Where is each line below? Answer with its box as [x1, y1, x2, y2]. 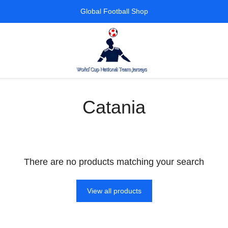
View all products [87, 187, 141, 195]
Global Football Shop [80, 7, 148, 15]
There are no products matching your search [24, 157, 204, 167]
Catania [82, 97, 146, 118]
